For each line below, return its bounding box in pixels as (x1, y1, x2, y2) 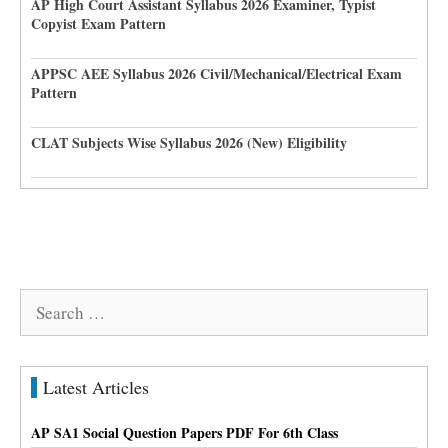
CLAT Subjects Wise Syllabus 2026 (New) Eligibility (31, 132, 347, 153)
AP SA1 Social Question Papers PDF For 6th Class (31, 422, 338, 443)
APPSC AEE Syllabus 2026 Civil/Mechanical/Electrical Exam (31, 63, 402, 84)
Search (19, 290, 67, 313)
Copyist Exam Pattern (31, 13, 166, 34)
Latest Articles (43, 375, 149, 399)
